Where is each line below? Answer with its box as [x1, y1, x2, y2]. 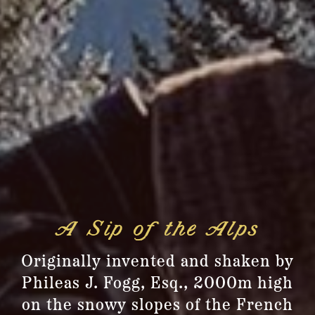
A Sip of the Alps [56, 220, 259, 240]
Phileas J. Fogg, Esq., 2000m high [22, 275, 293, 292]
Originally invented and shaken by [21, 253, 294, 271]
